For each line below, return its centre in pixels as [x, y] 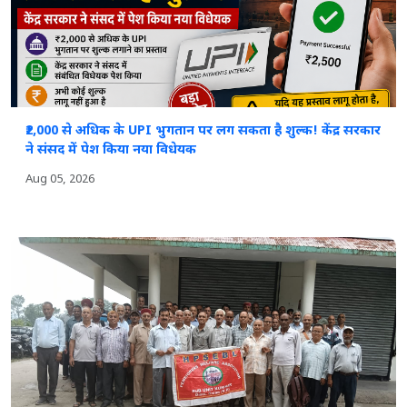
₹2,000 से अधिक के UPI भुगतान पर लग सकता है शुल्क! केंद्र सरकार [203, 131]
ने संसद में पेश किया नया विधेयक [111, 150]
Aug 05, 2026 [60, 179]
